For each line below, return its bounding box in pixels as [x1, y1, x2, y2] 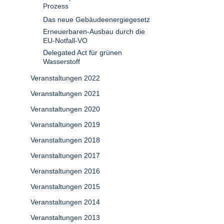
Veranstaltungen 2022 [30, 74, 100, 82]
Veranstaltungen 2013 [30, 213, 100, 221]
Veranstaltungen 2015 [30, 182, 100, 190]
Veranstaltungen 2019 [30, 120, 100, 128]
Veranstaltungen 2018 [30, 136, 100, 144]
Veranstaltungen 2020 [30, 105, 100, 113]
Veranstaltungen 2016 [30, 167, 100, 175]
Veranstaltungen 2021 [30, 89, 100, 97]
